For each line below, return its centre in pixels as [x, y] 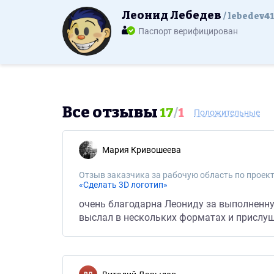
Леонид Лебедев [172, 15]
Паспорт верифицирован [188, 31]
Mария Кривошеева [145, 150]
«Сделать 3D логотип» [123, 185]
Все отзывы [110, 112]
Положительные [227, 113]
